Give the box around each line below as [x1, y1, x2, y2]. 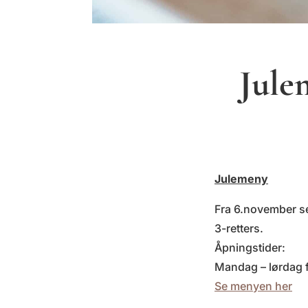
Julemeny [214, 171, 268, 186]
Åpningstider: [214, 240, 285, 254]
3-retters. [214, 221, 263, 235]
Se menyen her [214, 278, 292, 293]
